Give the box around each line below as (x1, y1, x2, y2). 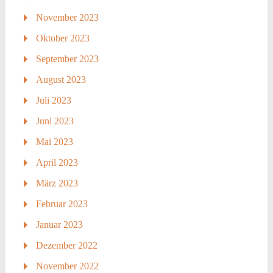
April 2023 (35, 157, 78, 168)
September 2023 (35, 53, 99, 64)
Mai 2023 (35, 136, 73, 147)
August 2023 (35, 74, 86, 85)
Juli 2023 (35, 94, 71, 105)
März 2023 (35, 177, 78, 188)
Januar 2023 (35, 219, 83, 230)
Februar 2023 (35, 198, 88, 209)
